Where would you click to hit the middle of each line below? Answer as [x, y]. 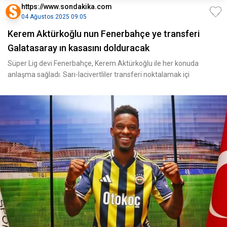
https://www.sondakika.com [67, 7]
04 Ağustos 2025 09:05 [54, 17]
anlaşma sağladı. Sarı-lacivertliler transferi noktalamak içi [99, 74]
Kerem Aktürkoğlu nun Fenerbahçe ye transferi [104, 34]
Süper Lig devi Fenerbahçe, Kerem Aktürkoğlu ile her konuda [103, 63]
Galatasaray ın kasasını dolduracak [79, 48]
